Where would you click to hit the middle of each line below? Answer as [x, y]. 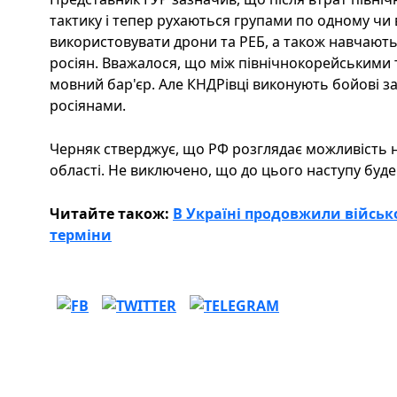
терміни [81, 234]
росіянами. [88, 105]
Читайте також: [111, 213]
